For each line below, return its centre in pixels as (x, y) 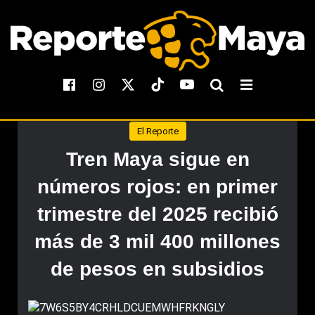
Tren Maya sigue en (157, 159)
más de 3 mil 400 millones (157, 242)
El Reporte (157, 131)
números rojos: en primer (157, 187)
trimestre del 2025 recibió (157, 214)
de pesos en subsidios (157, 269)
